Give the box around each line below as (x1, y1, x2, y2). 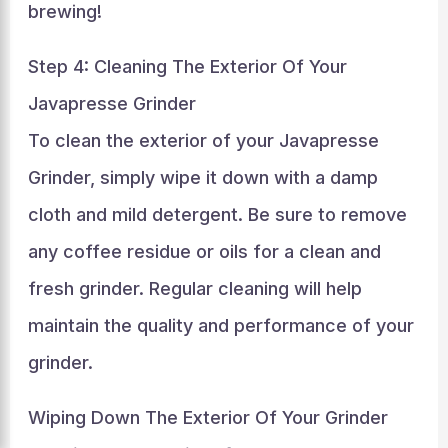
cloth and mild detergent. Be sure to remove (27, 204, 407, 225)
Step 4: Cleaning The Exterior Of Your (27, 56, 347, 77)
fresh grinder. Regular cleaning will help (27, 278, 362, 299)
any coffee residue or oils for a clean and (27, 241, 381, 262)
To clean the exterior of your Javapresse (27, 130, 379, 151)
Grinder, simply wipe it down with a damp (27, 167, 378, 188)
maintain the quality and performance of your (27, 315, 414, 336)
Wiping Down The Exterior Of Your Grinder (27, 407, 388, 428)
